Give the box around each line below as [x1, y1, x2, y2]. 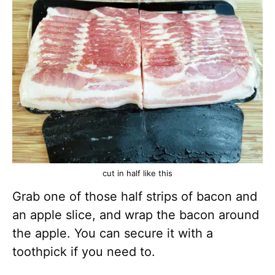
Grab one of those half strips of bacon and [12, 188, 257, 204]
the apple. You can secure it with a [12, 225, 213, 241]
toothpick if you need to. [12, 244, 159, 259]
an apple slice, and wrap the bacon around [12, 207, 259, 222]
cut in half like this [103, 168, 172, 178]
